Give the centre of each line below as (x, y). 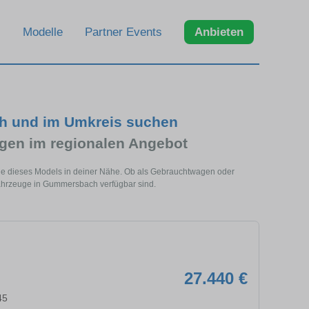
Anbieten (219, 32)
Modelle (43, 32)
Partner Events (123, 32)
